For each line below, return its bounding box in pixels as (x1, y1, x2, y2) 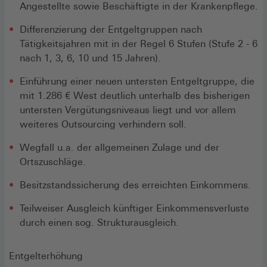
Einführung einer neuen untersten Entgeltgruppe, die (20, 75, 254, 87)
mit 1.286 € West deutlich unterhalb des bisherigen (20, 89, 250, 101)
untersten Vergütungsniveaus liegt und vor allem (20, 104, 236, 116)
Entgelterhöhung (9, 250, 83, 262)
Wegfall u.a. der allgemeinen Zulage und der (20, 141, 219, 153)
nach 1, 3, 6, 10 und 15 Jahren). (20, 52, 161, 64)
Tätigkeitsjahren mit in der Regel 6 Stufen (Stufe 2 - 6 (20, 38, 257, 49)
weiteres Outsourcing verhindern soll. (20, 118, 187, 130)
